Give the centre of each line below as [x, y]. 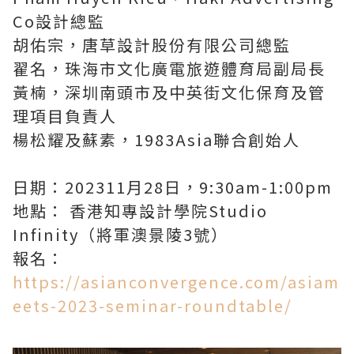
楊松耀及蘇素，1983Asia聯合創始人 [156, 140]
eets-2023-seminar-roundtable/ [153, 306]
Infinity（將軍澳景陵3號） [121, 235]
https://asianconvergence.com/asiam [176, 282]
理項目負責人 [65, 116]
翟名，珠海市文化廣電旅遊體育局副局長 [169, 69]
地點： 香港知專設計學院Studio [140, 211]
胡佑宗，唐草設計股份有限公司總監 [152, 45]
